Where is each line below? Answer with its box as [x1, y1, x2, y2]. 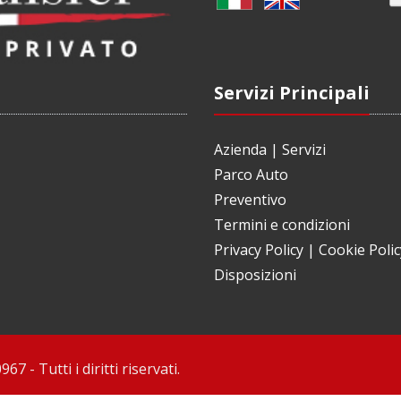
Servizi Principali [214, 81, 370, 106]
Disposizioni [214, 265, 296, 286]
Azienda [214, 140, 267, 160]
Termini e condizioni [214, 215, 350, 235]
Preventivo [214, 190, 286, 210]
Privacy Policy [214, 240, 303, 260]
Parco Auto [214, 165, 288, 185]
